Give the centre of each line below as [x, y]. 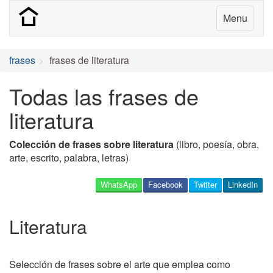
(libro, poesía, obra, [216, 144]
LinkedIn [243, 184]
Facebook [165, 184]
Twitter [205, 184]
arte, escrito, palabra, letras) [69, 158]
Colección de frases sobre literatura [91, 144]
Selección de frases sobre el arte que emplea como [120, 264]
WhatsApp [119, 184]
